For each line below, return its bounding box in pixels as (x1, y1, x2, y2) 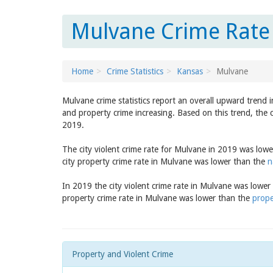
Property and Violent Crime (72, 249, 173, 259)
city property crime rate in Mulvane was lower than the (62, 157, 268, 166)
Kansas (177, 66, 203, 76)
